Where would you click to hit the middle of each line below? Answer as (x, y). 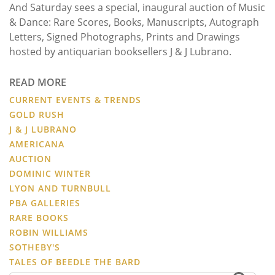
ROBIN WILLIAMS (49, 232)
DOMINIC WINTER (50, 173)
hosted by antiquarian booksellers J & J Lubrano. (122, 51)
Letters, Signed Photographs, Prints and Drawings (125, 37)
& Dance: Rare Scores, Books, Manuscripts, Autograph (134, 22)
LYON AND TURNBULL (60, 188)
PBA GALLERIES (45, 203)
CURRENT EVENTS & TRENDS (75, 99)
